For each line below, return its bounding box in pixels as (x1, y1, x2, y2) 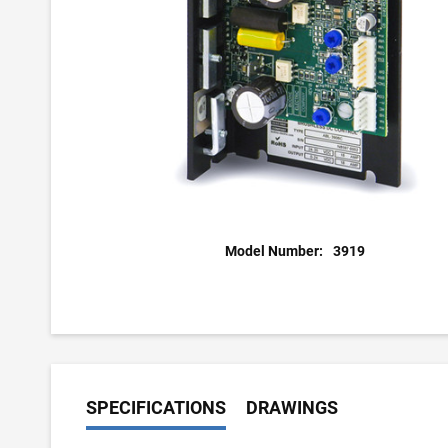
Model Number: (225, 243, 324, 259)
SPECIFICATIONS (86, 397, 226, 418)
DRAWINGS (245, 397, 338, 418)
